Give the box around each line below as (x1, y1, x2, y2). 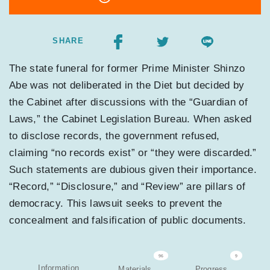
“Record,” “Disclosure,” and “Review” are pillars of (9, 181, 246, 193)
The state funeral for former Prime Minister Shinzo (9, 63, 245, 75)
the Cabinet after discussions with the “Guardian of (9, 96, 248, 108)
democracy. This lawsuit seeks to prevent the (9, 198, 222, 210)
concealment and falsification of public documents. (9, 215, 246, 227)
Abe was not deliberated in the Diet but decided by (9, 80, 245, 92)
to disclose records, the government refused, (9, 130, 220, 142)
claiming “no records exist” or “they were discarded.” (9, 147, 257, 159)
